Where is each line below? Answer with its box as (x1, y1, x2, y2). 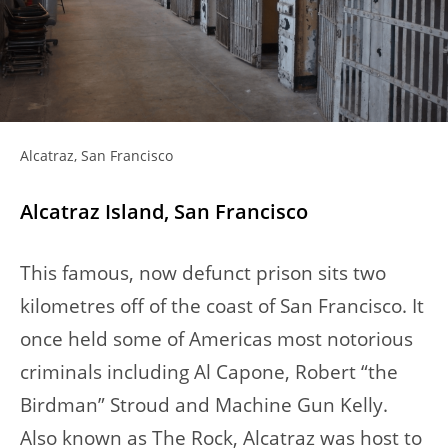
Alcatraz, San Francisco (20, 145, 173, 165)
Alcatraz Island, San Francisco (20, 197, 308, 225)
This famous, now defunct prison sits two (20, 259, 386, 285)
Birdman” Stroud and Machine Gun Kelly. (20, 391, 388, 417)
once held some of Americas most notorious (20, 325, 413, 351)
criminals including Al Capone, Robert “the (20, 358, 398, 384)
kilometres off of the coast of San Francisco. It (20, 292, 424, 318)
